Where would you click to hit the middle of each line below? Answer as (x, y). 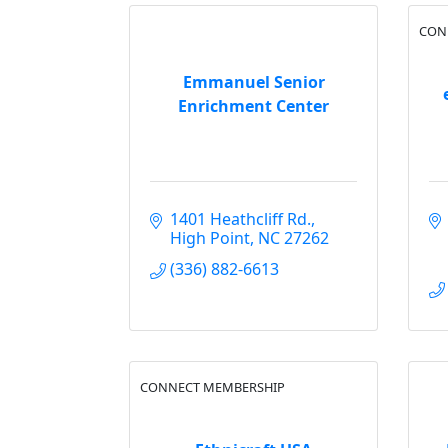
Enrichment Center (253, 105)
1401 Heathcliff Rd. (240, 219)
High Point (210, 238)
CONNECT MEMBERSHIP (212, 387)
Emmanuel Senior (253, 81)
